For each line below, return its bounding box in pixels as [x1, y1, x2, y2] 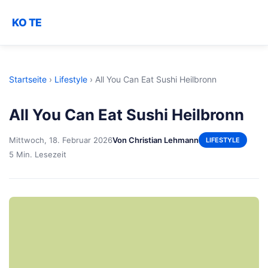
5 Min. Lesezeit [9, 149, 66, 159]
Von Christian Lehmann [112, 135, 199, 145]
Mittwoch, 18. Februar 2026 [9, 135, 112, 145]
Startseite [9, 74, 47, 84]
